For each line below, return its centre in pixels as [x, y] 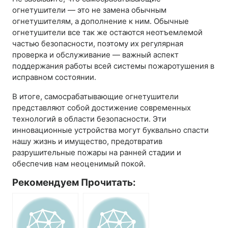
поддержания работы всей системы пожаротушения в [113, 66]
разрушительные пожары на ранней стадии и [97, 153]
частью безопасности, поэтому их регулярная [98, 44]
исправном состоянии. [54, 77]
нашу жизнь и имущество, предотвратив [87, 141]
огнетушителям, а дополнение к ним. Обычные [101, 21]
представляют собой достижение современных [102, 108]
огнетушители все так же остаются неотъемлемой [107, 33]
